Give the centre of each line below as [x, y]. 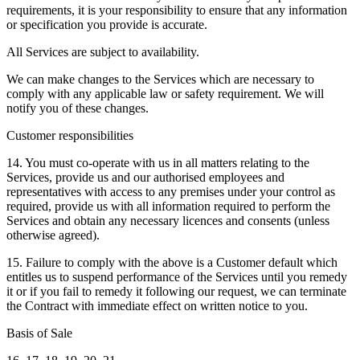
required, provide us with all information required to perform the [168, 206]
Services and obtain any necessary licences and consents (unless [168, 220]
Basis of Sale [39, 333]
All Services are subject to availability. [103, 51]
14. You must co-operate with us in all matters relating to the [158, 162]
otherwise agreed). [53, 235]
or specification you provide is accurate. [107, 24]
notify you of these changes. [78, 108]
